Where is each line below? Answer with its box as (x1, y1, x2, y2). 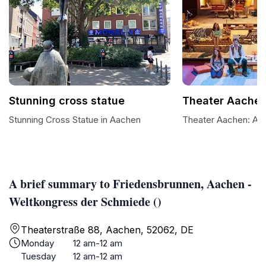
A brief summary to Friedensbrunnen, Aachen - (9, 175, 252, 192)
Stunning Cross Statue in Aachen (9, 114, 141, 125)
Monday (21, 237, 54, 249)
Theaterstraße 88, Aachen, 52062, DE (21, 224, 194, 236)
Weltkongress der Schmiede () (9, 193, 161, 210)
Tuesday (21, 251, 56, 262)
